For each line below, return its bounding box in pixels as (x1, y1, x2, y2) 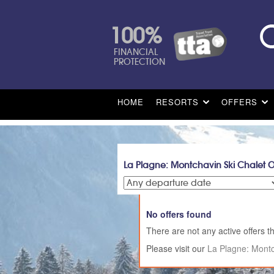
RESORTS (156, 96, 199, 108)
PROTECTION (114, 56, 165, 67)
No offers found (146, 208, 212, 221)
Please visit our (146, 242, 207, 255)
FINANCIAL (114, 46, 158, 57)
